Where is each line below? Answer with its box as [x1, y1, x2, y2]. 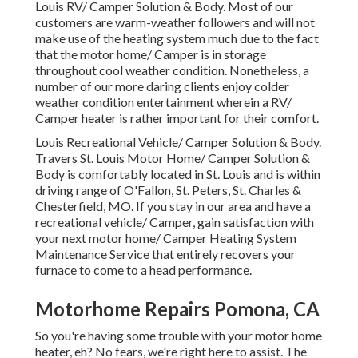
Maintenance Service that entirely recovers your [35, 246, 296, 262]
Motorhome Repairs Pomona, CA [35, 297, 320, 321]
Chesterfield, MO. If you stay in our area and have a [35, 198, 311, 214]
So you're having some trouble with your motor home [35, 328, 322, 344]
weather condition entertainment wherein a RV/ [35, 94, 292, 110]
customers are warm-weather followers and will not [35, 14, 315, 30]
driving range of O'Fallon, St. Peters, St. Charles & [35, 182, 301, 198]
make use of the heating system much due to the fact [35, 30, 319, 46]
